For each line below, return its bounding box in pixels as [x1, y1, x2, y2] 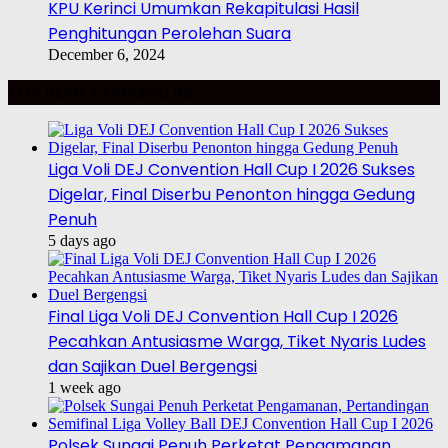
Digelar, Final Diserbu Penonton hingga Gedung [48, 183, 415, 207]
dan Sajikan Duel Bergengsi [48, 355, 257, 379]
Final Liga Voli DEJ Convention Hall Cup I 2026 [48, 305, 398, 329]
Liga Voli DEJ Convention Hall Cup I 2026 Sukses [48, 158, 415, 182]
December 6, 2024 [48, 46, 165, 64]
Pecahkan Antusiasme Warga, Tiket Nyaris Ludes [48, 330, 426, 354]
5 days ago [48, 232, 116, 250]
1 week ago [48, 379, 121, 397]
